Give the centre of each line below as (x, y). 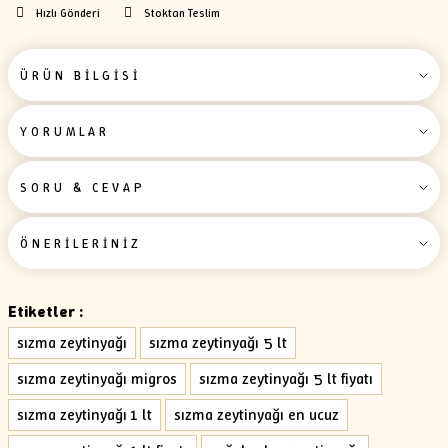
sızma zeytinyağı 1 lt (84, 414)
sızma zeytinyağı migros (97, 378)
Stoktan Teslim (182, 12)
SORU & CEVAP (83, 187)
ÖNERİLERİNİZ (81, 243)
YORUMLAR (65, 131)
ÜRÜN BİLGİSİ (80, 75)
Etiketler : (45, 311)
